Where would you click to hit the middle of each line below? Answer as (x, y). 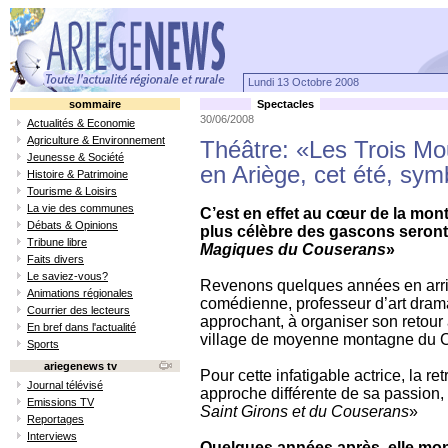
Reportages (55, 419)
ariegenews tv (80, 366)
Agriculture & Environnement (96, 140)
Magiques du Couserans (293, 249)
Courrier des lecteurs (78, 310)
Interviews (52, 436)
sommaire (95, 104)
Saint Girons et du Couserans (304, 411)
